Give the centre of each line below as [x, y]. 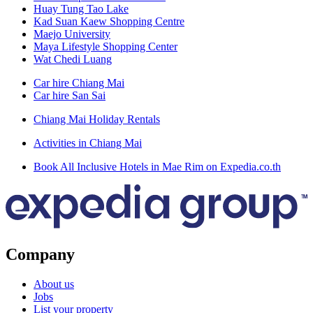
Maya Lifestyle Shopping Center [105, 46]
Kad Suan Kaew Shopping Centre [109, 21]
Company [40, 255]
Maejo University [72, 34]
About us [54, 284]
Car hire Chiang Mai [79, 82]
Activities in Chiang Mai [88, 143]
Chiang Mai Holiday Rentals [97, 119]
